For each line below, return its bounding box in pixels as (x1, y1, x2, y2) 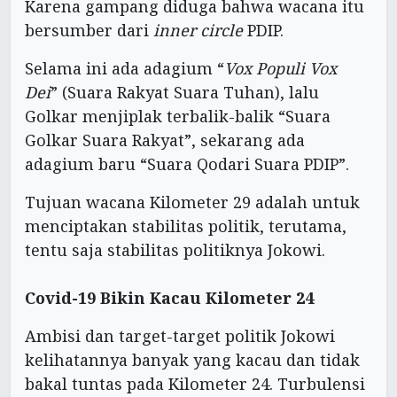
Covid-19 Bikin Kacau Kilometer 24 (25, 287, 314, 309)
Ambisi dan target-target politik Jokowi (25, 325, 335, 347)
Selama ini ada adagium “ (25, 58, 224, 80)
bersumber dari (25, 19, 149, 42)
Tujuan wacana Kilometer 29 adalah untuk (25, 191, 360, 214)
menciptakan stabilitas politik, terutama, (25, 215, 346, 237)
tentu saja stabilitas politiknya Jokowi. (25, 239, 325, 261)
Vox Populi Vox (224, 58, 337, 80)
